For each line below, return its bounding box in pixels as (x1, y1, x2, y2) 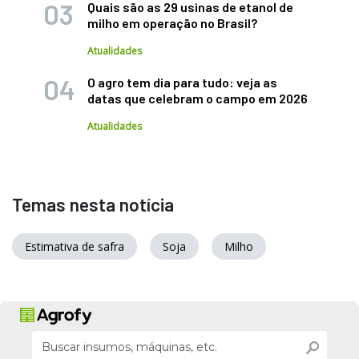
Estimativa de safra (25, 238, 124, 254)
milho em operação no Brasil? (87, 14, 257, 30)
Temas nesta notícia (12, 192, 174, 216)
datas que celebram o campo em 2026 (87, 90, 308, 106)
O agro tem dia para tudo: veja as (87, 74, 277, 90)
